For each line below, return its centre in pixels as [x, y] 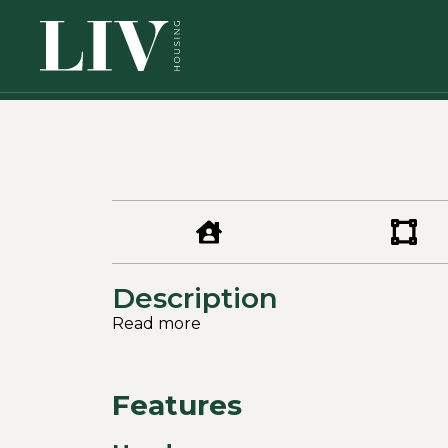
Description [195, 298]
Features [177, 405]
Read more [156, 323]
